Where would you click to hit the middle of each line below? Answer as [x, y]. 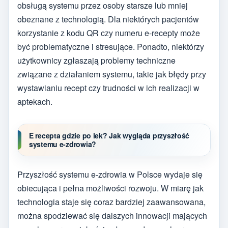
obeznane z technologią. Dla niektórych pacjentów [108, 19]
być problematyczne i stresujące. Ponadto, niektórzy [111, 47]
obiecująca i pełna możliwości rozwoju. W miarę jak [110, 188]
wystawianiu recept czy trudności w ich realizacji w [108, 88]
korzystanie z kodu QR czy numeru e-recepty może [109, 33]
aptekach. [35, 102]
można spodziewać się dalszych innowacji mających [112, 216]
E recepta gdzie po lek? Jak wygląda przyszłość [109, 136]
